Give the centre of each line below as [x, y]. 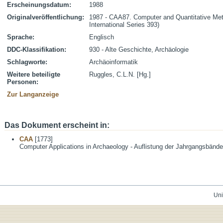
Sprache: [21, 37]
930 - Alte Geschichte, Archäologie [139, 50]
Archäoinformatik [113, 62]
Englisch [102, 37]
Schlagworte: [27, 62]
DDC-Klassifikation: [37, 50]
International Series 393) [124, 25]
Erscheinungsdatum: [39, 5]
